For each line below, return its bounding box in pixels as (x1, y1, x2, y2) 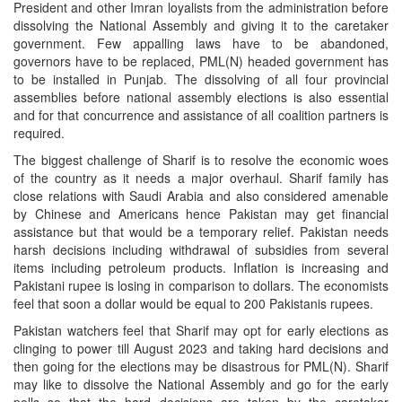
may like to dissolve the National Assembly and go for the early (13, 375, 389, 394)
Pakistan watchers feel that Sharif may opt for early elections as (13, 321, 389, 340)
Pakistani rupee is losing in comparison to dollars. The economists (13, 276, 389, 295)
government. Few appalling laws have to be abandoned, (13, 34, 389, 53)
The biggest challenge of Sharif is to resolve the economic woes (13, 151, 389, 170)
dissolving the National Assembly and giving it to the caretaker (13, 16, 389, 35)
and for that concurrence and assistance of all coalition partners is (13, 106, 389, 125)
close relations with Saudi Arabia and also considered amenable (13, 187, 389, 205)
